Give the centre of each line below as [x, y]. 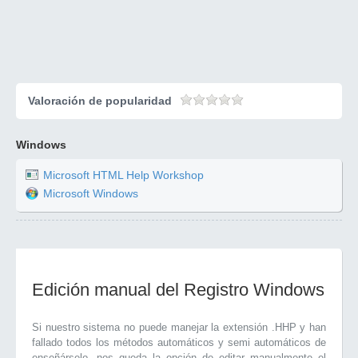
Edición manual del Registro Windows [178, 290]
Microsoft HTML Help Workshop [123, 175]
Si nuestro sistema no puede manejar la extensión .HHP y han [179, 327]
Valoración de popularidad [100, 101]
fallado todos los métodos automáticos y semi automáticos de [179, 342]
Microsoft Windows [91, 194]
